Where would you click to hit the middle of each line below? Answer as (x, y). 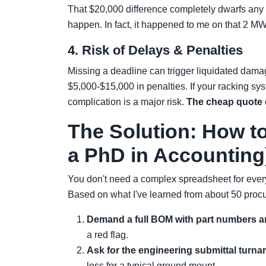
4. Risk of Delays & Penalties (155, 50)
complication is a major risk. (127, 102)
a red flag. (107, 235)
